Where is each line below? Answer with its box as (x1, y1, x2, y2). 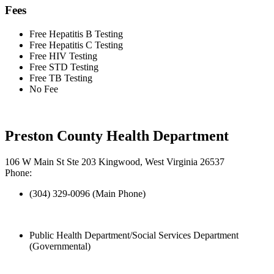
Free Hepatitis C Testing (29, 40, 123, 51)
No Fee (29, 84, 58, 95)
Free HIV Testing (29, 51, 97, 62)
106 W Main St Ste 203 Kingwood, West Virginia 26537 (5, 157, 224, 167)
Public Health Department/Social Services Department (29, 230, 239, 240)
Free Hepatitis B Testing (29, 29, 123, 40)
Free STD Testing (29, 62, 98, 73)
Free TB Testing (29, 73, 92, 84)
